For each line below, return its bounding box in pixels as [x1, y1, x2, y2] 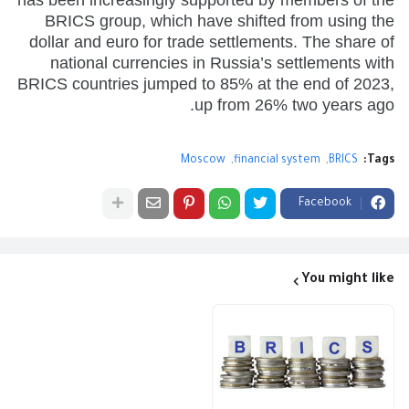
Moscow [181, 153, 225, 167]
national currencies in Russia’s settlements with [50, 53, 394, 72]
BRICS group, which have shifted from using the [45, 11, 394, 30]
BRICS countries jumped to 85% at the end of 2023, [17, 74, 394, 93]
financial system [234, 153, 320, 167]
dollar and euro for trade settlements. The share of [29, 32, 394, 51]
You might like [301, 272, 394, 288]
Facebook [299, 196, 351, 210]
